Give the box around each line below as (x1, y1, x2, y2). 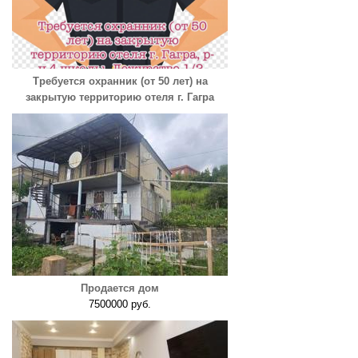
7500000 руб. (89, 298, 151, 310)
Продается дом (81, 282, 159, 294)
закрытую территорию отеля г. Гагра (26, 91, 214, 103)
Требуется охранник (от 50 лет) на (32, 75, 208, 87)
